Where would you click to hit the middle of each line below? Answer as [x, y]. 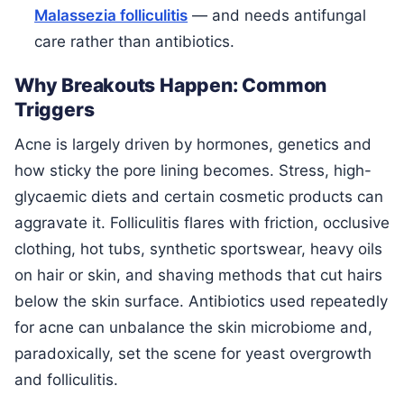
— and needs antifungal [277, 16]
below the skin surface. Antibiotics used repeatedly [201, 302]
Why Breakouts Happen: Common [171, 85]
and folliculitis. [66, 380]
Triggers [55, 109]
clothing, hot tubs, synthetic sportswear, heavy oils [198, 249]
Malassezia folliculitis [111, 16]
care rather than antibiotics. [135, 42]
